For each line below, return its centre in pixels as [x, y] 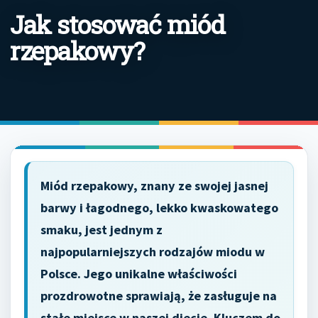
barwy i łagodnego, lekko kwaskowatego [159, 208]
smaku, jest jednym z [102, 230]
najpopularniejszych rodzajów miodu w [153, 252]
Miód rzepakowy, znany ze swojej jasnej [154, 186]
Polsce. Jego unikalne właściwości [139, 274]
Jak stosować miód [117, 24]
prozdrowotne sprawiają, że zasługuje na [159, 296]
